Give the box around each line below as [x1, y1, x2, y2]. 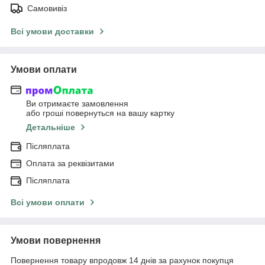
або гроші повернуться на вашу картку [26, 108, 174, 118]
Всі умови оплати [11, 198, 85, 208]
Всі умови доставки [11, 26, 94, 36]
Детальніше [26, 122, 75, 132]
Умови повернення [11, 235, 101, 246]
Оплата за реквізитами [26, 159, 114, 169]
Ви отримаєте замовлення [26, 99, 128, 109]
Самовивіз [27, 3, 67, 13]
